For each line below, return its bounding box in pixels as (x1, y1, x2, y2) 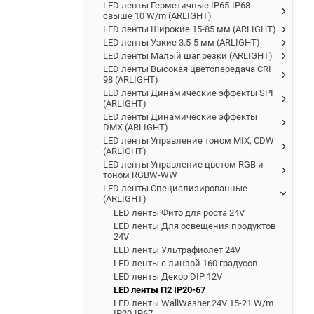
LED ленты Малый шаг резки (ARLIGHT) (103, 50, 273, 61)
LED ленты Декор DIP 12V (114, 271, 222, 282)
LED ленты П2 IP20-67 (114, 284, 205, 295)
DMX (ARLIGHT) (103, 121, 168, 132)
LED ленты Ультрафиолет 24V (114, 244, 240, 255)
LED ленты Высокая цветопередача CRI (103, 63, 271, 74)
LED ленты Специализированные (103, 182, 247, 193)
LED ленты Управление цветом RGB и (103, 158, 264, 170)
